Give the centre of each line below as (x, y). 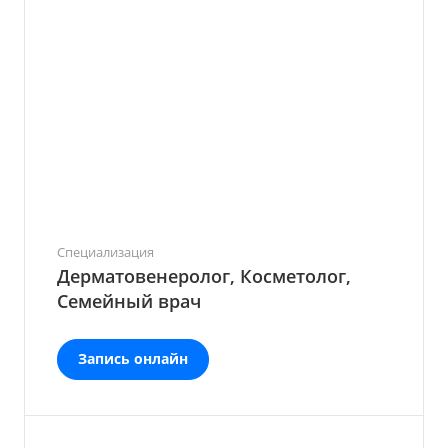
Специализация (105, 252)
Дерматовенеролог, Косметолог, (204, 276)
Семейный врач (129, 301)
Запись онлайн (133, 358)
